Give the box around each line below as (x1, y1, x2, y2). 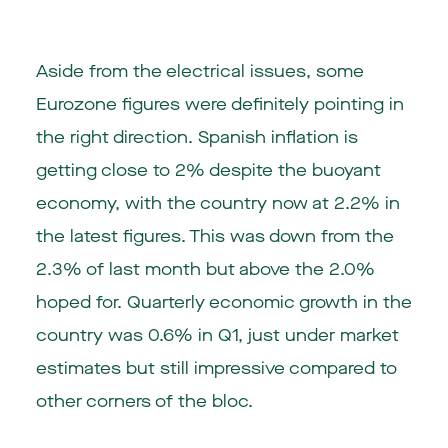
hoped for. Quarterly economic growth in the (35, 291, 412, 315)
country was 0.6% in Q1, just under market (35, 324, 399, 348)
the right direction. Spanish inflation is (35, 126, 358, 150)
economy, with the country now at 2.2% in (35, 192, 400, 216)
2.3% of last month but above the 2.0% (35, 258, 375, 282)
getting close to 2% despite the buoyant (35, 159, 381, 183)
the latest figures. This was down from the (35, 225, 394, 249)
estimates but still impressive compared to (35, 357, 397, 381)
